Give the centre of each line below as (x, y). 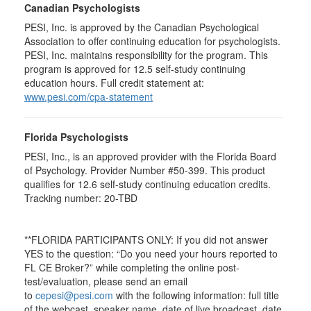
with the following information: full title (196, 295)
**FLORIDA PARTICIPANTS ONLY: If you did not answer (146, 239)
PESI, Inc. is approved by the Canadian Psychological (142, 27)
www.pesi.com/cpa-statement (89, 96)
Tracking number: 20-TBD (81, 198)
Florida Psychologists (76, 137)
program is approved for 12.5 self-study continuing (135, 69)
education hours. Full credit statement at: (114, 83)
